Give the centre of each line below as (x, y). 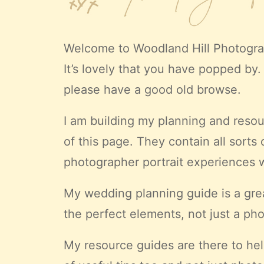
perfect (106, 214)
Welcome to (98, 49)
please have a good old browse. (152, 90)
